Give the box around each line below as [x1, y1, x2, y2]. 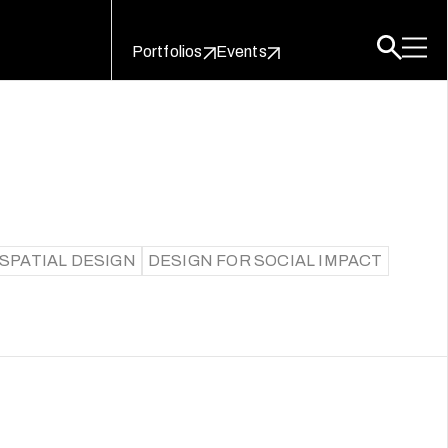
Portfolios [131, 43, 203, 60]
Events [215, 43, 267, 60]
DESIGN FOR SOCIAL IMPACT [147, 251, 383, 269]
